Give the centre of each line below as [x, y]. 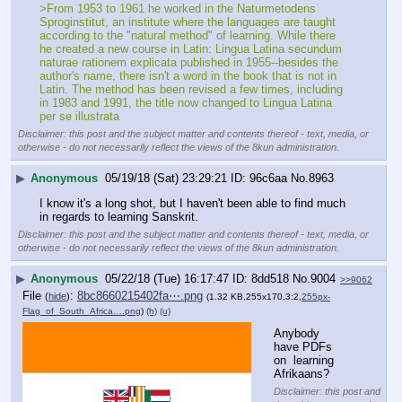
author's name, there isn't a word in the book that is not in [188, 76]
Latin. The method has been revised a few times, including [191, 90]
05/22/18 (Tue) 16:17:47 [167, 278]
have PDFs [303, 347]
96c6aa [268, 178]
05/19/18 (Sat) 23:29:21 [166, 178]
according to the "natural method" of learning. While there [188, 36]
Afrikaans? [301, 374]
